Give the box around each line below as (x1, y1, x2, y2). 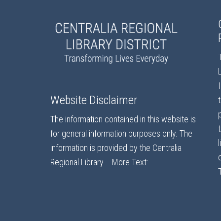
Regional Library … (50, 157, 112, 168)
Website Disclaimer (50, 93, 137, 108)
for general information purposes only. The (50, 128, 192, 139)
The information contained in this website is (50, 114, 196, 125)
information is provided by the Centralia (50, 143, 182, 153)
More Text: (112, 157, 148, 168)
